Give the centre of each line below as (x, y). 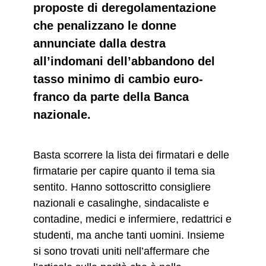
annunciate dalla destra (99, 43)
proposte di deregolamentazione (125, 8)
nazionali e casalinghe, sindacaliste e (121, 203)
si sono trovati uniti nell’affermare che (121, 251)
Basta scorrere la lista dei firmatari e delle (131, 155)
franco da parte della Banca (111, 97)
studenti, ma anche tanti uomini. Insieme (129, 235)
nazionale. (62, 115)
